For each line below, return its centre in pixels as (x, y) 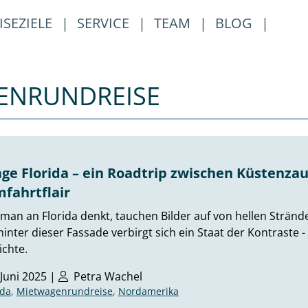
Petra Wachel (108, 276)
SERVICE (105, 23)
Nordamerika (148, 291)
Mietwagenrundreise (65, 291)
